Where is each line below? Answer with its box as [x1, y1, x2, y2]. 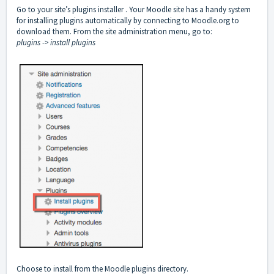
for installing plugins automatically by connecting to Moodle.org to [17, 15, 239, 26]
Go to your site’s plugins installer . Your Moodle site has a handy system [17, 4, 251, 15]
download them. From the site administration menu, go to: [17, 26, 212, 37]
